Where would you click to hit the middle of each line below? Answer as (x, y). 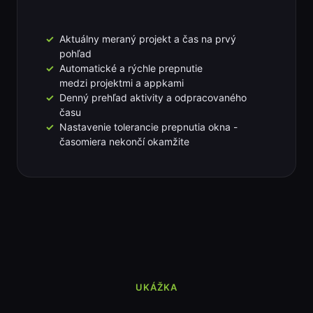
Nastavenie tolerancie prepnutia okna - (148, 126)
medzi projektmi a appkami (121, 82)
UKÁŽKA (156, 287)
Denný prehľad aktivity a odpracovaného (153, 97)
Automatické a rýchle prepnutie (131, 68)
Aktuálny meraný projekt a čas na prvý (147, 38)
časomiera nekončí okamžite (124, 141)
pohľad (75, 53)
